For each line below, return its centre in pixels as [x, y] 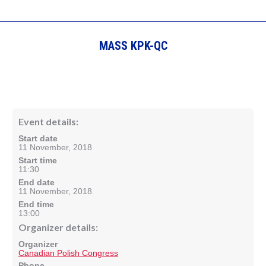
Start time [38, 160]
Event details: [48, 121]
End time [36, 204]
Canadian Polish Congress [68, 253]
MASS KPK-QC [133, 46]
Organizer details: [58, 227]
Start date [38, 138]
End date [37, 182]
